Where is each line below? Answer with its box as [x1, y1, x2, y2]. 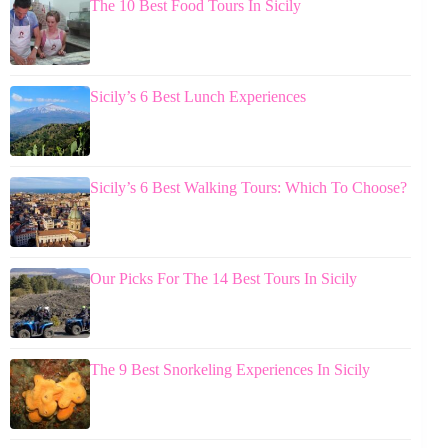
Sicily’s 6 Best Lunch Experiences [90, 87, 306, 105]
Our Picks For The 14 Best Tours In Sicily [90, 269, 357, 287]
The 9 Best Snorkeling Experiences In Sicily [90, 360, 370, 378]
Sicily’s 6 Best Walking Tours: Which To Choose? [90, 178, 407, 196]
